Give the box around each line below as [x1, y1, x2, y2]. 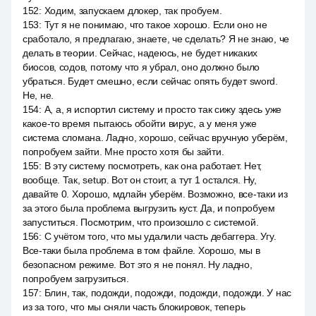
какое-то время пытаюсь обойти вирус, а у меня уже [23, 118, 257, 129]
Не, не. [23, 90, 54, 101]
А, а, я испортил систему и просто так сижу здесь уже [44, 104, 282, 115]
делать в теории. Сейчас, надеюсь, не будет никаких [23, 47, 258, 59]
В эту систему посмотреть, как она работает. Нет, [44, 160, 262, 171]
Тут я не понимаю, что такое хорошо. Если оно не [44, 19, 267, 30]
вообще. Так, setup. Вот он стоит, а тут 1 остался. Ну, [23, 174, 257, 186]
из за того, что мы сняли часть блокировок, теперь [23, 301, 245, 312]
